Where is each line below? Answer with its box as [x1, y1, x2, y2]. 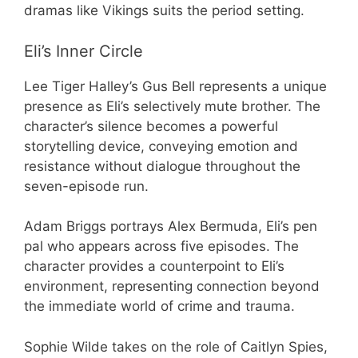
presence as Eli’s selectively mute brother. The [24, 97, 320, 114]
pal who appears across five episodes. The [24, 238, 299, 254]
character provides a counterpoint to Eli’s [24, 258, 284, 274]
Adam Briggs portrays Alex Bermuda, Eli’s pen [24, 218, 317, 234]
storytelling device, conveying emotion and [24, 137, 298, 154]
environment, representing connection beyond [24, 278, 320, 294]
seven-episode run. [24, 177, 149, 194]
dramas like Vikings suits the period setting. [24, 2, 304, 18]
